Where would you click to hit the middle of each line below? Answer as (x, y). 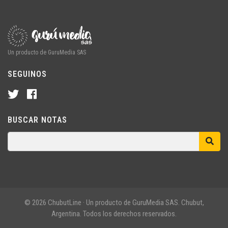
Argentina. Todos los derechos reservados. (114, 213)
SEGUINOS (27, 74)
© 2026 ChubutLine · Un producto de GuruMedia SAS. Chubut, (114, 202)
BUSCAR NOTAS (37, 120)
